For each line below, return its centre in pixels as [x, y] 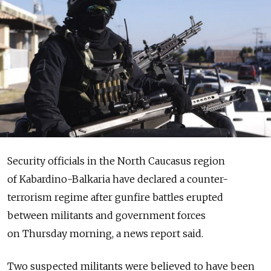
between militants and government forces [106, 215]
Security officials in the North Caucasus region [116, 161]
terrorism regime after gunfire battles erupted [115, 197]
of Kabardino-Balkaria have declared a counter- [118, 179]
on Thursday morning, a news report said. [105, 233]
